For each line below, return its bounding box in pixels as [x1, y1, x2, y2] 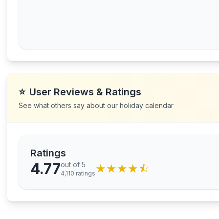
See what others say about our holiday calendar [19, 101, 174, 109]
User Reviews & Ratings [29, 86, 142, 98]
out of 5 [61, 160, 86, 169]
